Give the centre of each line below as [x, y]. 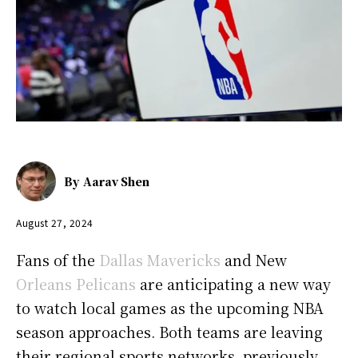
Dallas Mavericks [160, 259]
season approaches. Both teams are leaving [169, 331]
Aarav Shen [116, 182]
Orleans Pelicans [76, 283]
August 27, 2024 [55, 222]
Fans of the [56, 259]
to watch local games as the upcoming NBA [170, 307]
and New [256, 259]
